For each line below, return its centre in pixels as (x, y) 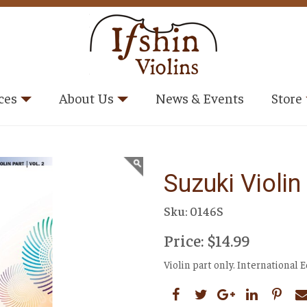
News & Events (200, 98)
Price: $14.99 (207, 240)
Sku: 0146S (194, 211)
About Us (86, 98)
